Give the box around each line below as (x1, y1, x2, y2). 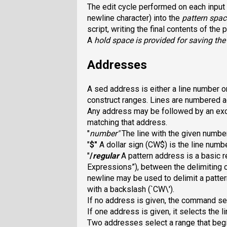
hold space (94, 35, 133, 46)
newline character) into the (87, 13, 182, 23)
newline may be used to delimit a (87, 173, 206, 183)
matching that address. (87, 118, 167, 128)
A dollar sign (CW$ (97, 140, 165, 150)
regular (93, 151, 119, 161)
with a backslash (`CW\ (87, 184, 169, 195)
